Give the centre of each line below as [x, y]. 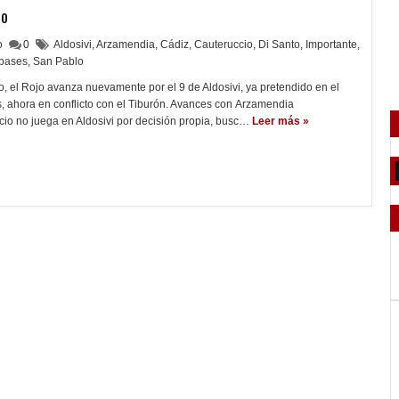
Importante [331, 45]
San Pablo [58, 61]
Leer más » [281, 121]
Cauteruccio [224, 45]
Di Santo [279, 45]
